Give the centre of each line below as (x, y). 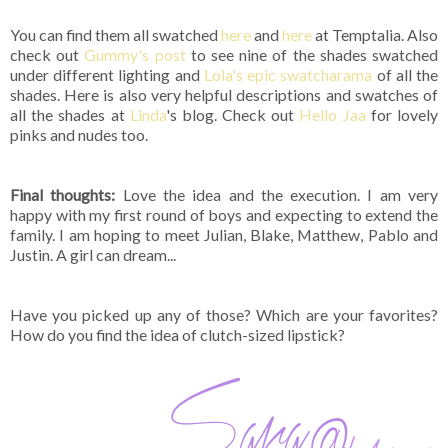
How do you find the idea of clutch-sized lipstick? (177, 335)
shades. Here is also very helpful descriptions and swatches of (224, 95)
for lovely (402, 115)
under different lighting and (107, 75)
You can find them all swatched (115, 35)
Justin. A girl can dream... (93, 255)
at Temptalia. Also (375, 35)
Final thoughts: (63, 195)
